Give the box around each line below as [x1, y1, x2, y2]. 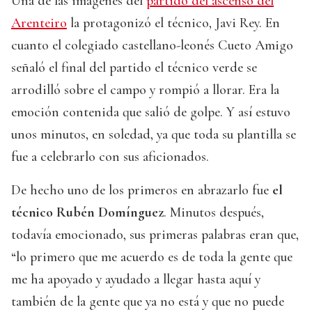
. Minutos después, [164, 204, 264, 221]
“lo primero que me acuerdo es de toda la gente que [11, 249, 292, 266]
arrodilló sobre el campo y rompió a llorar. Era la [11, 81, 279, 99]
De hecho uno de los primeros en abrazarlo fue [11, 182, 272, 199]
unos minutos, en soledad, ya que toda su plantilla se [11, 126, 296, 143]
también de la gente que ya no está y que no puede [11, 293, 284, 311]
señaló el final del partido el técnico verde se [11, 59, 257, 77]
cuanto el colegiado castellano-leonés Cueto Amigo [11, 37, 293, 54]
